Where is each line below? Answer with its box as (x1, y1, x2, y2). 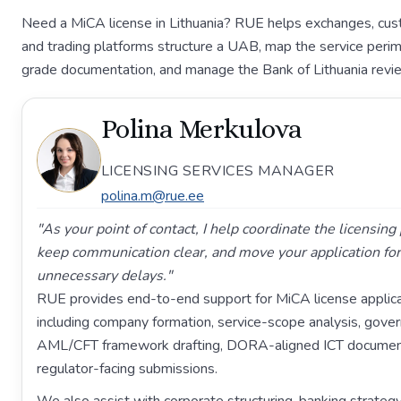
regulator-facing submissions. (37, 359, 218, 379)
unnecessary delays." (37, 266, 172, 286)
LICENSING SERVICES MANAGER (101, 161, 335, 181)
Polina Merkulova (101, 114, 303, 144)
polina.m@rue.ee (101, 186, 204, 206)
